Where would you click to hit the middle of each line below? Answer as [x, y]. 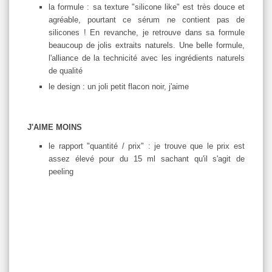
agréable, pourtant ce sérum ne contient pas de [147, 20]
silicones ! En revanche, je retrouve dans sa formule [147, 33]
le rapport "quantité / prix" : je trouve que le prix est [147, 146]
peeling [62, 172]
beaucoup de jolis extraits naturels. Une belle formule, [147, 46]
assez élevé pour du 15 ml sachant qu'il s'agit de [147, 159]
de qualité [67, 71]
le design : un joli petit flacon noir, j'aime [119, 87]
